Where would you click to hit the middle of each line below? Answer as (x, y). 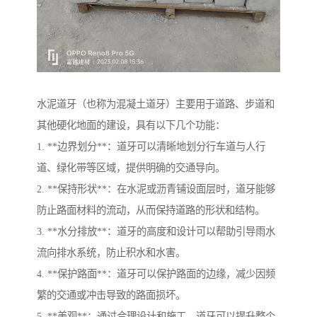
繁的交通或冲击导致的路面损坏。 (111, 295)
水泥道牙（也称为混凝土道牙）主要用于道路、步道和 (156, 104)
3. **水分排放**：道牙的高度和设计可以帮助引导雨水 (156, 231)
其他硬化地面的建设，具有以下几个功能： (131, 125)
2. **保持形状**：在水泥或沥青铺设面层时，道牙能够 (156, 189)
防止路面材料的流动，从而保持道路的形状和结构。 (151, 210)
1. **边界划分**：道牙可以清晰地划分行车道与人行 (151, 146)
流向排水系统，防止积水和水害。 (111, 252)
